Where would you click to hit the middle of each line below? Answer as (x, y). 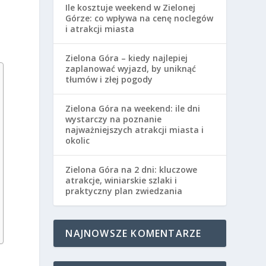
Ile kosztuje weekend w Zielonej (131, 7)
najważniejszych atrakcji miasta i (135, 130)
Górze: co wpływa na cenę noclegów (140, 18)
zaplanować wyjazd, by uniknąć (131, 69)
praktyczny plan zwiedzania (124, 191)
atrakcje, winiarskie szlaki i (121, 180)
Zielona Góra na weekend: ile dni (133, 108)
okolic (78, 140)
